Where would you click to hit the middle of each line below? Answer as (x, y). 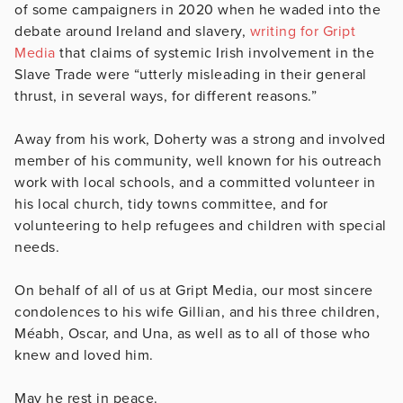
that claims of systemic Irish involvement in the (215, 53)
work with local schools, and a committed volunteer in (195, 182)
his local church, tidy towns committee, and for (171, 204)
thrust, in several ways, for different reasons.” (166, 96)
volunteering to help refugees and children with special (201, 225)
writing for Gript (302, 31)
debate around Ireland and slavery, (132, 31)
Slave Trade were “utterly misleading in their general (191, 74)
